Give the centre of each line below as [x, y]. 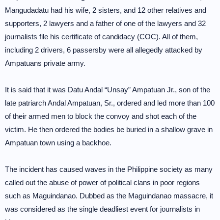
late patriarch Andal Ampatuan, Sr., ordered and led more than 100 [110, 103]
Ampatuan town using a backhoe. [58, 143]
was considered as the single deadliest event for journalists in [102, 209]
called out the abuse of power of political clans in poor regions [102, 182]
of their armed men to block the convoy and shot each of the [101, 116]
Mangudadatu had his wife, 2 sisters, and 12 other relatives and [106, 10]
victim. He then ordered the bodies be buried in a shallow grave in [109, 129]
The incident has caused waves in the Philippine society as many [109, 169]
